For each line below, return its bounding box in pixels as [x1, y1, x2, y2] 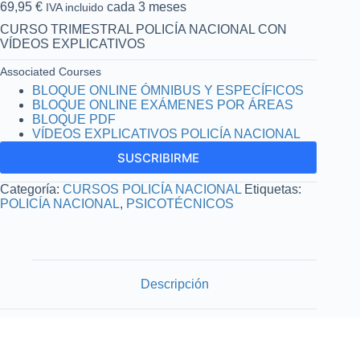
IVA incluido [46, 2, 104, 14]
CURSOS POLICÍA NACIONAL [63, 182, 241, 196]
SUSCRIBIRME [117, 149, 200, 166]
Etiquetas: [244, 182, 301, 196]
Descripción [140, 276, 209, 291]
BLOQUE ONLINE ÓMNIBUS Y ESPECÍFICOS [32, 84, 304, 97]
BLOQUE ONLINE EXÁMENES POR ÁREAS [32, 98, 293, 112]
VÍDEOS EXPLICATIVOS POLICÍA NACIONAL [32, 127, 301, 141]
